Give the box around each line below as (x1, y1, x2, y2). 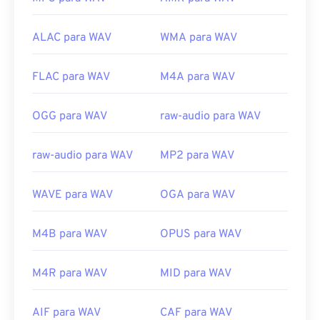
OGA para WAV (160, 188, 235, 203)
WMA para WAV (160, 31, 237, 46)
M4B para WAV (32, 227, 107, 242)
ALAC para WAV (32, 31, 111, 46)
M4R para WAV (32, 266, 107, 281)
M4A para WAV (160, 70, 235, 85)
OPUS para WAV (160, 227, 241, 242)
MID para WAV (160, 266, 231, 281)
